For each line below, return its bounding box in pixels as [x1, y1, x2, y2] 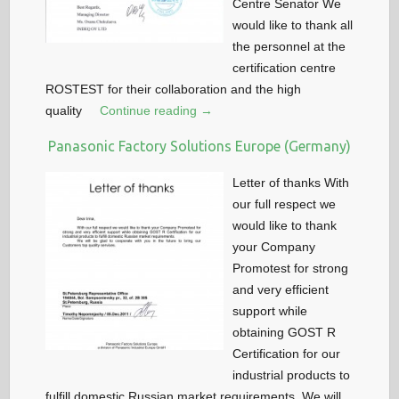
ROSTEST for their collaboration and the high [45, 81, 302, 96]
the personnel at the [232, 38, 346, 53]
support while [232, 303, 308, 318]
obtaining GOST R [232, 324, 337, 339]
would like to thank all [232, 17, 354, 32]
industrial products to [232, 367, 351, 382]
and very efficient [232, 281, 330, 297]
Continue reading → [100, 102, 214, 118]
